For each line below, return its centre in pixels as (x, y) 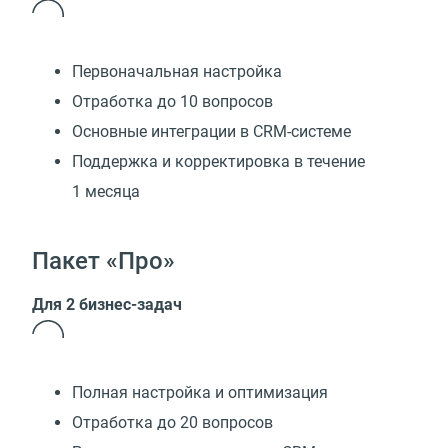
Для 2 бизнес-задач (107, 304)
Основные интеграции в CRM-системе (211, 132)
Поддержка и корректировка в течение (218, 162)
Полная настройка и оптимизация (200, 392)
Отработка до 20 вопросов (172, 422)
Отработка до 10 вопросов (172, 102)
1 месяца (106, 192)
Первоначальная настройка (177, 72)
